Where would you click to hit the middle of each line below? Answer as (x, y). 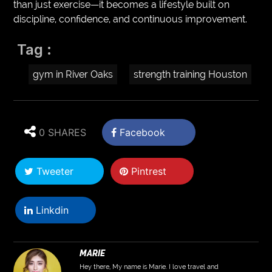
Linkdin (51, 210)
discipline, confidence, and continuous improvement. (131, 19)
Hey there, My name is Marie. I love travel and (149, 267)
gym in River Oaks (73, 74)
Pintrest (148, 171)
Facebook (141, 132)
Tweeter (54, 171)
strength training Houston (191, 74)
